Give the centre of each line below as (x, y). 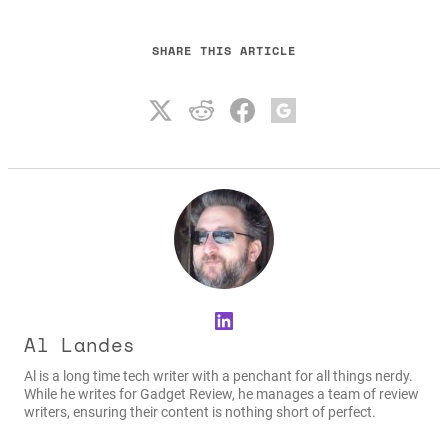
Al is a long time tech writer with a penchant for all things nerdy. (219, 375)
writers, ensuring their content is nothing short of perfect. (200, 411)
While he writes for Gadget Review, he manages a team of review (222, 393)
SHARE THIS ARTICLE (224, 50)
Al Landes (80, 345)
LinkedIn (256, 319)
